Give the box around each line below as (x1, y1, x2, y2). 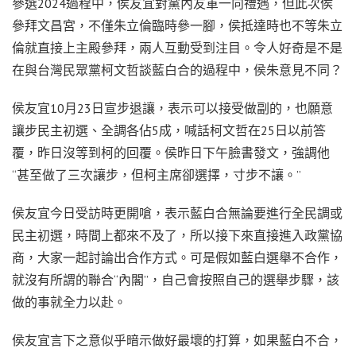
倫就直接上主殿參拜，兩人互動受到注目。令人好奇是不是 (12, 40, 342, 56)
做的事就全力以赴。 (12, 294, 126, 311)
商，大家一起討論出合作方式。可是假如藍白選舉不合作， (12, 250, 342, 266)
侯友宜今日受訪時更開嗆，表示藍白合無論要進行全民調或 (12, 205, 342, 222)
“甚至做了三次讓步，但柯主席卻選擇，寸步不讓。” (12, 167, 301, 184)
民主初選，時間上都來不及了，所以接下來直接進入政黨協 (12, 227, 342, 244)
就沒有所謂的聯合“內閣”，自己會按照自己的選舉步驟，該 (12, 272, 339, 288)
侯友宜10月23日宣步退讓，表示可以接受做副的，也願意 (12, 100, 333, 117)
